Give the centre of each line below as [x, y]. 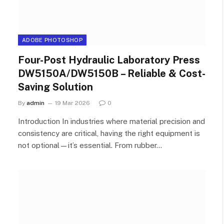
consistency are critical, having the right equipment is [109, 133]
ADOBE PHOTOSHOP [52, 40]
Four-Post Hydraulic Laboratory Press [109, 60]
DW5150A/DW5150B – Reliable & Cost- [112, 73]
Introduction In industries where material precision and [111, 121]
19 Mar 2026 [72, 103]
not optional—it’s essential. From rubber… [90, 145]
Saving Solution [55, 87]
